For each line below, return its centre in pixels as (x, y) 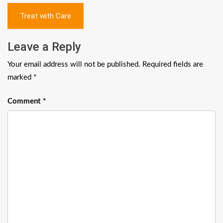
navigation (42, 27)
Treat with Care (46, 16)
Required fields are (173, 64)
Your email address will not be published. (74, 64)
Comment (25, 101)
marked (20, 77)
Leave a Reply (44, 47)
